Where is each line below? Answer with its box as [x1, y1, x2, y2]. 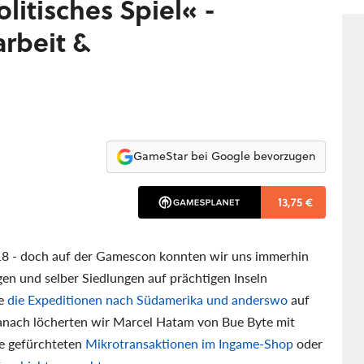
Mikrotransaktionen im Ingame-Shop [85, 333, 293, 353]
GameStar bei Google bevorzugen [132, 148, 315, 165]
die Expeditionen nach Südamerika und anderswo [7, 289, 288, 309]
